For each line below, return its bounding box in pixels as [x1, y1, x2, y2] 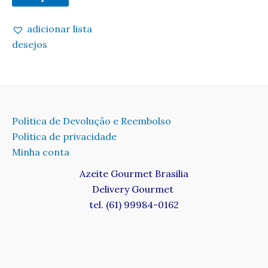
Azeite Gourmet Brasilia [80, 167, 188, 180]
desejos [12, 38, 47, 51]
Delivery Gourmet [92, 183, 176, 196]
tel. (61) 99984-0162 [89, 199, 179, 211]
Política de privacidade [12, 130, 117, 143]
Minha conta [12, 146, 69, 159]
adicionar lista [27, 23, 92, 35]
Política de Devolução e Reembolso [12, 115, 171, 127]
